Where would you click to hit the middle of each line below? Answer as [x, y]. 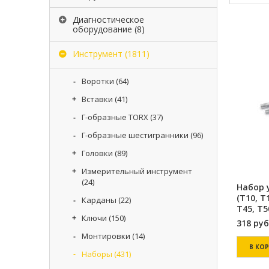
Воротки [98, 81]
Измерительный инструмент [137, 171]
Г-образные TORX [115, 117]
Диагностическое [108, 20]
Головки [97, 153]
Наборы [97, 254]
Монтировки [106, 236]
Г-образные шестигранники [135, 135]
